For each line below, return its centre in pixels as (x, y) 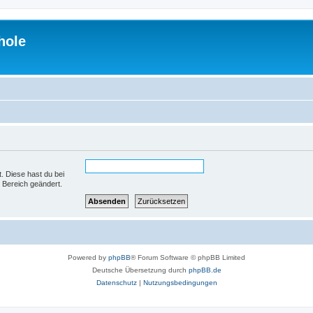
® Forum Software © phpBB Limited (188, 257)
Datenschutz (116, 282)
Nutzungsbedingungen (180, 282)
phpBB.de (205, 270)
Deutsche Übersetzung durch (140, 270)
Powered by (88, 257)
